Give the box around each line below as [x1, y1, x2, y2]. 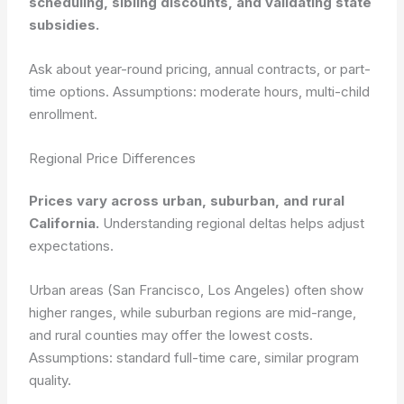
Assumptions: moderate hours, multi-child [113, 82, 371, 100]
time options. [29, 82, 114, 100]
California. [29, 215, 100, 232]
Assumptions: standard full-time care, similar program [29, 349, 360, 366]
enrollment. [29, 105, 98, 123]
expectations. [29, 237, 115, 254]
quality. [29, 372, 72, 389]
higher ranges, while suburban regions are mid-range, [29, 304, 357, 321]
